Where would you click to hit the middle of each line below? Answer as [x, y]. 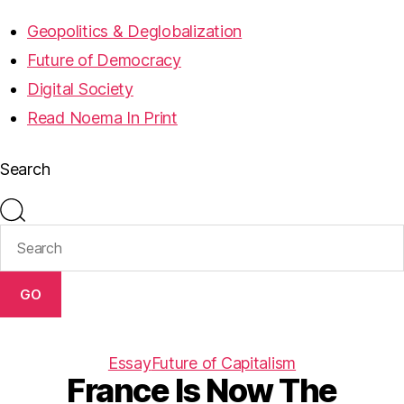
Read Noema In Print [102, 118]
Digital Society [80, 89]
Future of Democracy [104, 60]
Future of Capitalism [224, 363]
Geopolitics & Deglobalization [135, 31]
